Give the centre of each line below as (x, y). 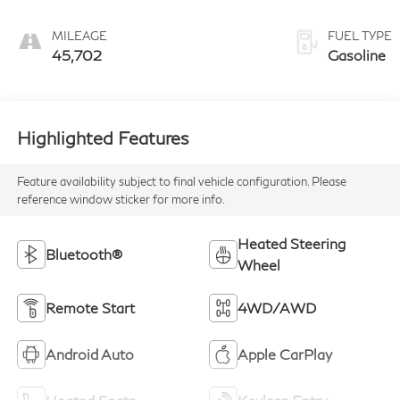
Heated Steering (292, 243)
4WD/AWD (277, 307)
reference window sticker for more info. (121, 199)
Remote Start (90, 307)
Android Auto (89, 354)
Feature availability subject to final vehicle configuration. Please (181, 181)
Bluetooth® (83, 254)
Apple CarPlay (285, 354)
